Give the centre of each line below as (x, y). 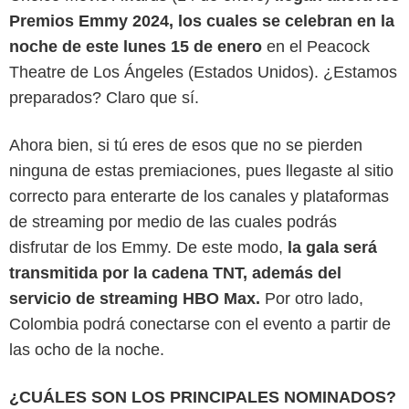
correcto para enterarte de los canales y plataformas (199, 196)
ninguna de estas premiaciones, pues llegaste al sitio (201, 170)
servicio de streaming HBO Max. (137, 298)
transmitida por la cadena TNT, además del (175, 273)
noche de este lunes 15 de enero (138, 46)
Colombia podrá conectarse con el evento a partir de (200, 324)
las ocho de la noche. (87, 349)
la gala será (332, 247)
